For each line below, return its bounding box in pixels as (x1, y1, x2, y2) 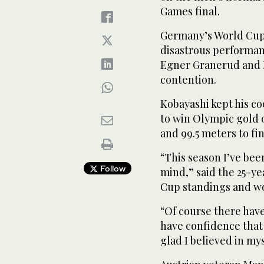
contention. (160, 72, 216, 87)
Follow (97, 163, 126, 173)
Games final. (160, 4, 220, 18)
